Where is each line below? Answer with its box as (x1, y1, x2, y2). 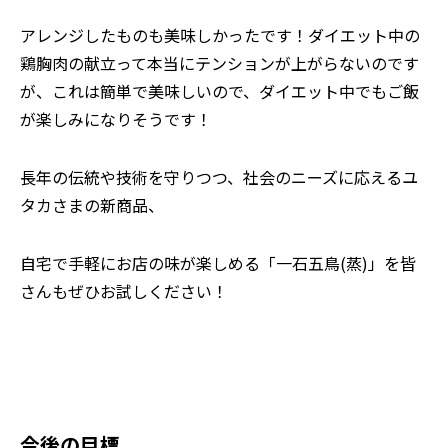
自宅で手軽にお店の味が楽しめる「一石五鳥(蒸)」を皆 (20, 251, 416, 276)
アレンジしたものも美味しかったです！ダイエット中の (20, 23, 420, 48)
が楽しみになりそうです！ (20, 107, 212, 132)
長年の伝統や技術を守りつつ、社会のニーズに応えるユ (20, 165, 418, 190)
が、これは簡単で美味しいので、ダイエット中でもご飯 (20, 79, 419, 104)
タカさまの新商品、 (20, 193, 164, 218)
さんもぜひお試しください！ (20, 279, 228, 304)
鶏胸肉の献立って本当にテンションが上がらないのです (20, 51, 419, 76)
